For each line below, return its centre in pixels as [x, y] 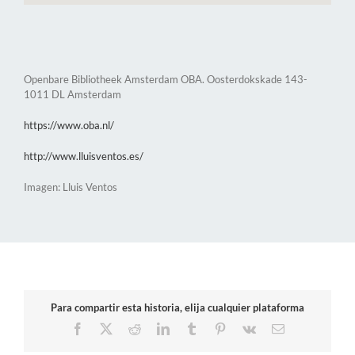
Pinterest [247, 328]
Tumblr [215, 328]
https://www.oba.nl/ [69, 125]
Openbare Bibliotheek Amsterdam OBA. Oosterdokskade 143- [166, 79]
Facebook [107, 328]
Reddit [157, 328]
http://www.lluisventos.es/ [84, 156]
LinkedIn [191, 328]
